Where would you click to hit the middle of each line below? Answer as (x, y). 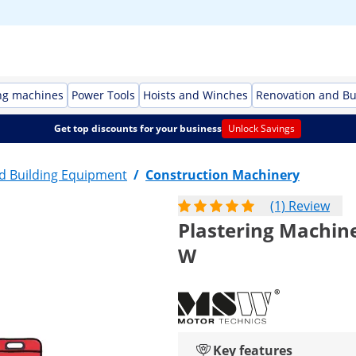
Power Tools (103, 95)
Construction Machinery (222, 175)
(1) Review (300, 206)
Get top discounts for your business (138, 128)
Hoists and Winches (195, 95)
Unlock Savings (262, 128)
